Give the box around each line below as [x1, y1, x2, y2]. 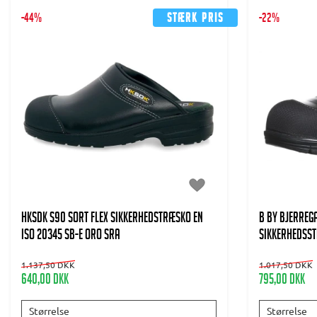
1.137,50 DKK [21, 258, 75, 270]
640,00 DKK [21, 272, 69, 289]
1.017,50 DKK [259, 258, 313, 270]
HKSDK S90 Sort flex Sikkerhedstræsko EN [21, 210, 203, 228]
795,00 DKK [259, 272, 305, 289]
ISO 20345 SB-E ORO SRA [21, 227, 120, 245]
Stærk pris [167, 11, 224, 27]
